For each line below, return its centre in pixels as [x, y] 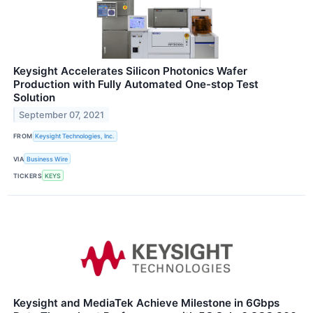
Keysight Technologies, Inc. [75, 136]
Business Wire [48, 159]
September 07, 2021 [62, 115]
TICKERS [28, 175]
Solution [34, 97]
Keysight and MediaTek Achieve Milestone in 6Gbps [146, 303]
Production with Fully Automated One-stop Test [136, 84]
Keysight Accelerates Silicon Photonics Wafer [130, 71]
